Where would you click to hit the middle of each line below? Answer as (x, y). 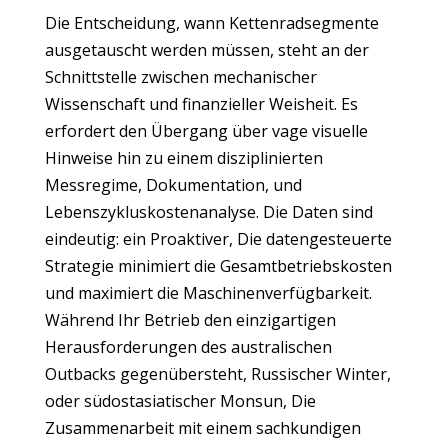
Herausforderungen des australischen (188, 347)
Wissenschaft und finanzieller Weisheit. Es (201, 104)
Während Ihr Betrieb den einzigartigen (190, 320)
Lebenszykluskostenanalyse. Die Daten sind (208, 212)
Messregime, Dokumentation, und (173, 185)
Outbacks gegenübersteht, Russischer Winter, (217, 374)
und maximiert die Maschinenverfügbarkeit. (208, 293)
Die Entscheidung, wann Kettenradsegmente (211, 23)
